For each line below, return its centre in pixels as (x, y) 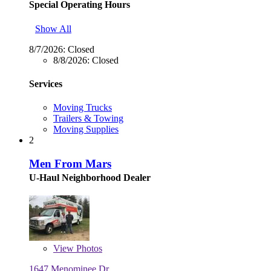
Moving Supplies (86, 129)
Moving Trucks (83, 108)
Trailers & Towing (88, 119)
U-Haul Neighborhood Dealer (90, 177)
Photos (88, 248)
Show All (53, 28)
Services (46, 83)
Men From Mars (70, 163)
